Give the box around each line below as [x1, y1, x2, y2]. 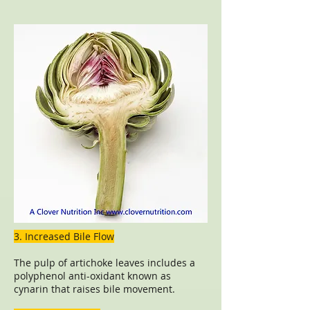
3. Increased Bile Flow [14, 230, 114, 243]
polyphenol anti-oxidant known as [14, 269, 171, 282]
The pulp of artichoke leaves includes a [14, 256, 195, 269]
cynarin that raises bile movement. [14, 282, 175, 295]
